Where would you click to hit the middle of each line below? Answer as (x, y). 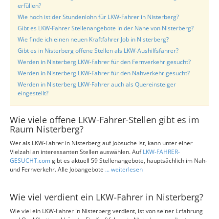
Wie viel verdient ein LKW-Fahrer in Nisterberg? (107, 197)
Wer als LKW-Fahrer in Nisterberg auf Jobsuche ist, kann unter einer (101, 143)
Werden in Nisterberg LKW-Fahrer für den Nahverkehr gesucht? (104, 73)
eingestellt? (33, 93)
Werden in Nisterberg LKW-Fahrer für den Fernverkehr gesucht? (104, 62)
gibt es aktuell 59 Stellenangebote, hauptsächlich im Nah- (129, 161)
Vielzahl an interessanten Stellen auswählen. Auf (76, 152)
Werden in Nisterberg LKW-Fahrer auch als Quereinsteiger (97, 84)
